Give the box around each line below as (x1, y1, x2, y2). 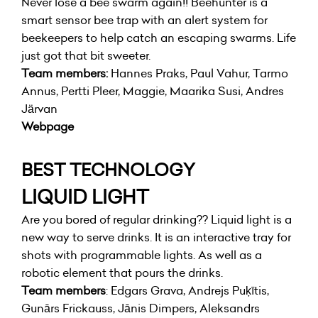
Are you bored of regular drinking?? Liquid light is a (21, 212, 292, 228)
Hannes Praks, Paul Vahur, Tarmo (108, 65, 288, 82)
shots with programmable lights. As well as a (21, 247, 262, 263)
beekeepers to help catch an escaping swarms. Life (21, 30, 296, 46)
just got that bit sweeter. (21, 48, 150, 64)
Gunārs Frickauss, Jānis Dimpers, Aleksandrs (21, 300, 260, 317)
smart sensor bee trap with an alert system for (21, 12, 268, 28)
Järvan (21, 101, 57, 117)
